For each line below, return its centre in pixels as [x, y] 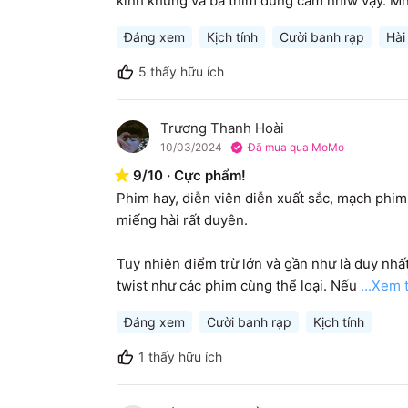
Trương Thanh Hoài [222, 128]
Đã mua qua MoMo [296, 147]
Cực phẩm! [210, 175]
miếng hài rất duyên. [182, 220]
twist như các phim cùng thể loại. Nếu [237, 286]
